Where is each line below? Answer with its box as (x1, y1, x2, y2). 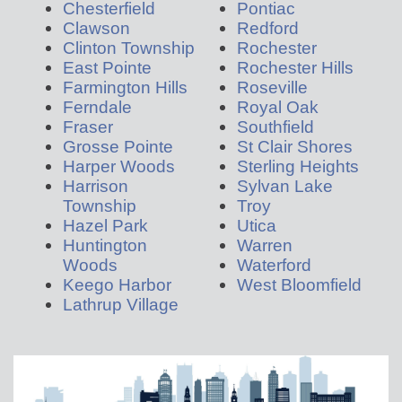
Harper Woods (63, 155, 175, 176)
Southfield (237, 116, 314, 136)
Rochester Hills (237, 57, 354, 77)
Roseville (237, 76, 308, 97)
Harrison (63, 175, 128, 196)
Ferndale (63, 96, 132, 117)
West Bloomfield (237, 274, 362, 294)
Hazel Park (63, 214, 148, 235)
